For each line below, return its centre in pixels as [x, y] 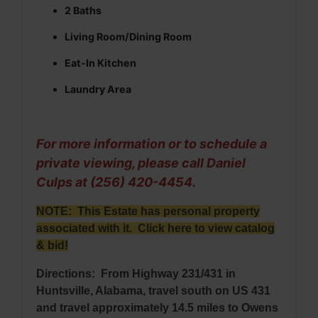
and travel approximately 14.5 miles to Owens [157, 308]
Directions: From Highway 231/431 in [136, 274]
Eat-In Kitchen [100, 63]
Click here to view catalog [206, 228]
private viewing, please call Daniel [141, 163]
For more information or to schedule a [152, 144]
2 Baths [83, 10]
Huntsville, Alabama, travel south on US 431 [153, 291]
